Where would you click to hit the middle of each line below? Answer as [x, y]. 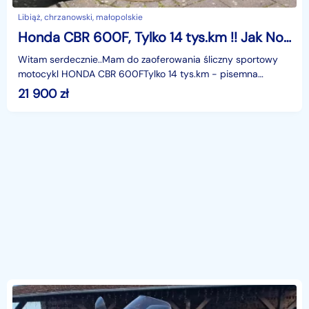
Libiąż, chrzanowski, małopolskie [80, 17]
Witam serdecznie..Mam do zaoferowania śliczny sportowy [148, 59]
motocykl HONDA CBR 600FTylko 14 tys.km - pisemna [138, 73]
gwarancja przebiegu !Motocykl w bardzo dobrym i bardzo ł [151, 88]
